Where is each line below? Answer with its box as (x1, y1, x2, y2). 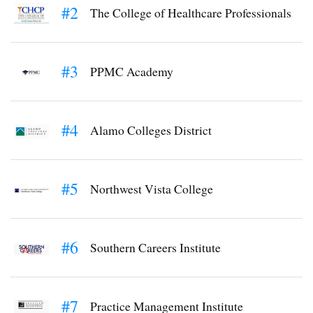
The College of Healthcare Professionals (90, 3, 291, 21)
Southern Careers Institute (90, 238, 221, 256)
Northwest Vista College (90, 180, 213, 197)
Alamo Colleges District (90, 121, 212, 138)
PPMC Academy (90, 62, 173, 80)
